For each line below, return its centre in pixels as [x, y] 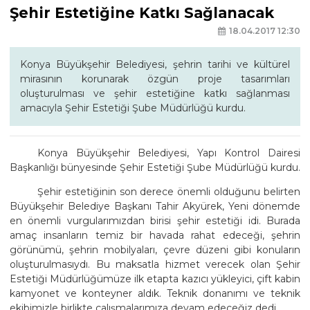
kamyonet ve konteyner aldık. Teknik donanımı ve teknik [155, 294]
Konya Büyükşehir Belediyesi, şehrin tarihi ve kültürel [155, 65]
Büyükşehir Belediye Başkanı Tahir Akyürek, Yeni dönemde [155, 207]
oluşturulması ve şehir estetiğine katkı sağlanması [155, 94]
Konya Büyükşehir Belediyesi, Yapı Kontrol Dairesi [169, 153]
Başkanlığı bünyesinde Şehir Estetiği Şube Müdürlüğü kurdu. [155, 168]
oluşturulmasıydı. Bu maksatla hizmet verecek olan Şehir [155, 265]
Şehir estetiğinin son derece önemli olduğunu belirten [169, 192]
